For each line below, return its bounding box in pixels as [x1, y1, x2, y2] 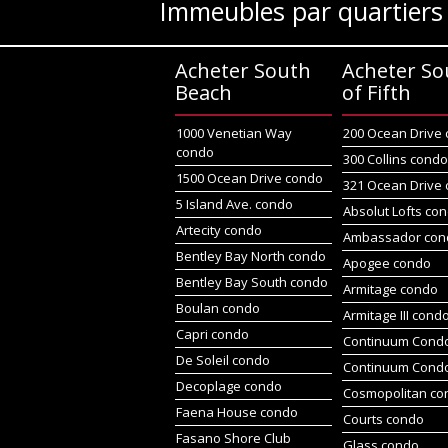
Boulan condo [176, 299, 260, 317]
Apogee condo [343, 254, 432, 272]
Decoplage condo [176, 377, 282, 395]
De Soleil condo [176, 351, 270, 369]
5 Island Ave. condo [176, 195, 293, 213]
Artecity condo [176, 221, 262, 239]
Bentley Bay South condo [176, 273, 328, 291]
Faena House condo [176, 403, 298, 421]
